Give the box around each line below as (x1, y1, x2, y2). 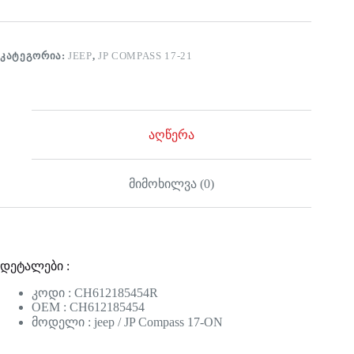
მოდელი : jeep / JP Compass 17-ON (32, 315, 223, 330)
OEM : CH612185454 (32, 300, 145, 314)
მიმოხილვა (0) (129, 176, 215, 190)
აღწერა (149, 127, 195, 141)
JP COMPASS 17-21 (98, 50, 193, 62)
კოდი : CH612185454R (32, 286, 158, 300)
